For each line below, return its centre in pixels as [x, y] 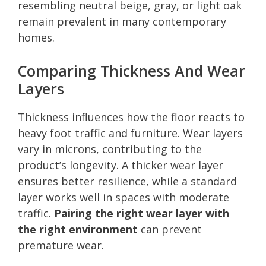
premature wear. [61, 245]
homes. [36, 37]
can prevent [170, 229]
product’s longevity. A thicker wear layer [121, 165]
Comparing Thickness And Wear [132, 70]
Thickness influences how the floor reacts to [131, 117]
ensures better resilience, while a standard [127, 181]
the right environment [78, 229]
